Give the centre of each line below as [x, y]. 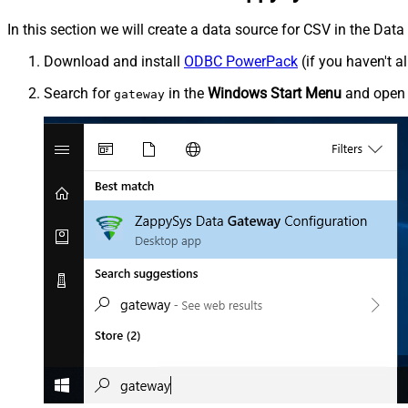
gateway [139, 95]
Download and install [114, 62]
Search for [79, 94]
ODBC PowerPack [241, 62]
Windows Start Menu [275, 94]
